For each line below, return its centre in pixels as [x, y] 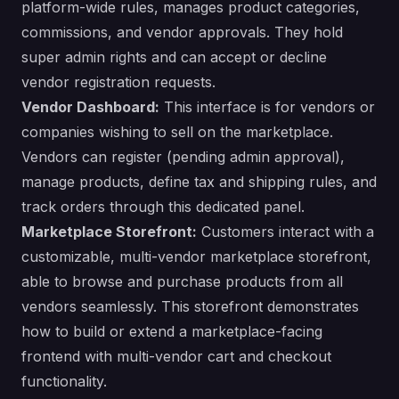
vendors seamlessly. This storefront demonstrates [190, 306]
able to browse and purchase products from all [182, 281]
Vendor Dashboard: [90, 107]
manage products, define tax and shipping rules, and [199, 182]
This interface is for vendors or [267, 107]
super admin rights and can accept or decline [174, 57]
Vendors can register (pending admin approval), [183, 157]
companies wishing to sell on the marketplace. [177, 132]
